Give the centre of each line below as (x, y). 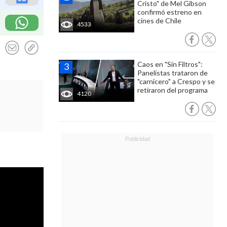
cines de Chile (159, 21)
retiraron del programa (173, 90)
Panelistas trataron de (173, 73)
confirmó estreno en (169, 12)
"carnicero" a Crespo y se (176, 81)
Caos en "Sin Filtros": (170, 64)
